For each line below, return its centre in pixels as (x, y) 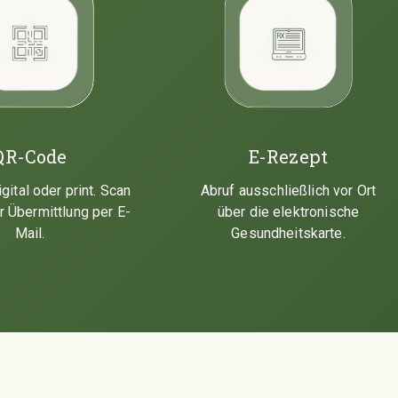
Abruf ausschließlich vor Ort (288, 190)
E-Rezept (288, 156)
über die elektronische (288, 211)
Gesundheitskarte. (288, 233)
